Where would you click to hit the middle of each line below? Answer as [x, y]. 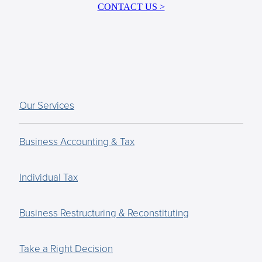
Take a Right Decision [66, 249]
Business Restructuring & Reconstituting [104, 213]
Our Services [47, 105]
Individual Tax [49, 177]
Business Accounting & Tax [77, 142]
